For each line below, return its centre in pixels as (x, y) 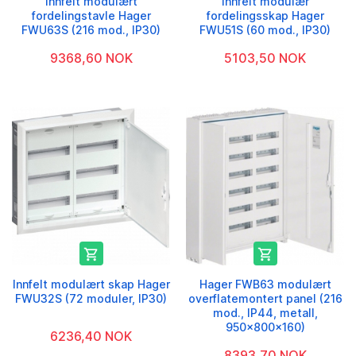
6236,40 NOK (91, 337)
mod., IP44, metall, (265, 313)
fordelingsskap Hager (265, 16)
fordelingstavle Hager (91, 16)
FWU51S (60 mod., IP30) (265, 30)
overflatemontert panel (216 (265, 299)
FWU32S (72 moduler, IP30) (91, 299)
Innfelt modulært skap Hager (91, 284)
